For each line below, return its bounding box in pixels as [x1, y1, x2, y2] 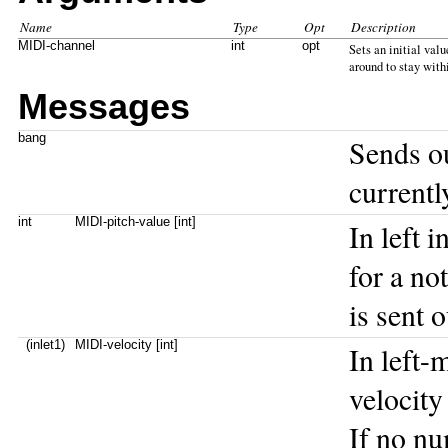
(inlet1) [18, 337, 65, 352]
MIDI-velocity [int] [75, 337, 178, 352]
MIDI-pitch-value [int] [75, 214, 196, 229]
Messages [18, 86, 190, 127]
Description [351, 17, 416, 36]
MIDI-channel [18, 38, 95, 53]
